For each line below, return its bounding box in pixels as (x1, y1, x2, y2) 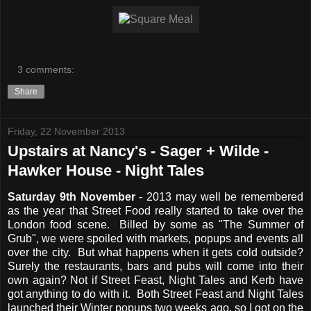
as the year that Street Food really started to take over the (8, 205, 303, 217)
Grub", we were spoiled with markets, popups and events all (8, 233, 303, 245)
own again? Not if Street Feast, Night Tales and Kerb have (8, 274, 303, 287)
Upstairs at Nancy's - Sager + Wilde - (8, 142, 269, 160)
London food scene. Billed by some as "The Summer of (8, 219, 303, 231)
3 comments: (17, 63, 75, 75)
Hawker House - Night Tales (8, 161, 204, 179)
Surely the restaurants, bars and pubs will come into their (8, 260, 303, 273)
